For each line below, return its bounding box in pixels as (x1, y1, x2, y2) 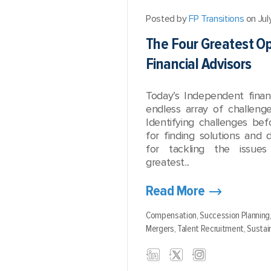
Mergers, (146, 223, 178, 235)
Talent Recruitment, (177, 223, 247, 235)
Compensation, (146, 209, 200, 221)
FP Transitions (189, 13, 244, 25)
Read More (146, 182, 205, 200)
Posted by (146, 13, 189, 25)
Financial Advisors (146, 54, 252, 74)
